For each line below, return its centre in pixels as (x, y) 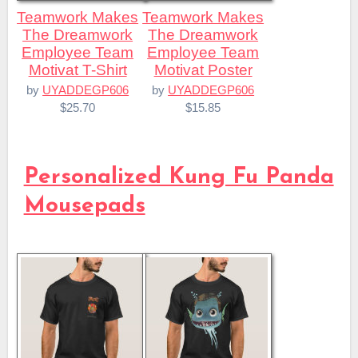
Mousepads (84, 207)
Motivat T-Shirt (78, 70)
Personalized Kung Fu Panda (179, 178)
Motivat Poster (203, 70)
